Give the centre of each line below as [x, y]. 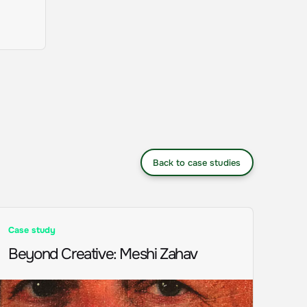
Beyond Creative [61, 254]
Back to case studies [197, 162]
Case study [32, 230]
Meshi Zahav [158, 254]
